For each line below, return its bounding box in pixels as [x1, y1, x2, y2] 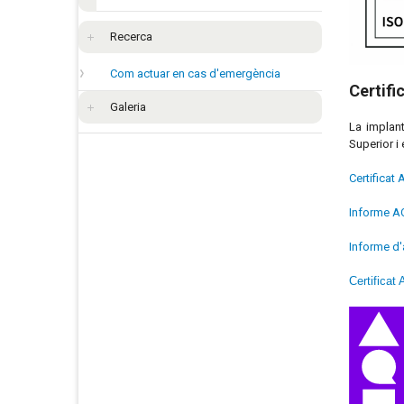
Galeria [110, 99, 146, 114]
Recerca [110, 29, 152, 43]
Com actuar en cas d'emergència [110, 66, 280, 80]
